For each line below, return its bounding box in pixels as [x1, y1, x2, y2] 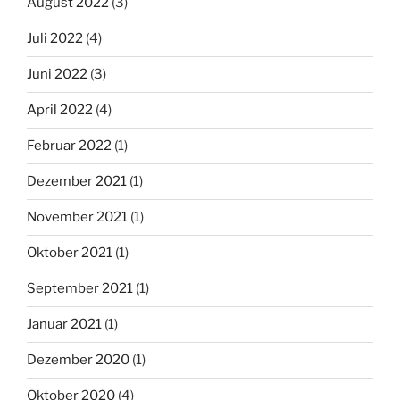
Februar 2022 [27, 137, 112, 154]
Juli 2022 [27, 30, 83, 47]
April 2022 [27, 102, 93, 119]
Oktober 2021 [27, 245, 112, 262]
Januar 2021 [27, 316, 102, 333]
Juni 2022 [27, 66, 87, 83]
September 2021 [27, 280, 133, 297]
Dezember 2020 [27, 352, 129, 369]
